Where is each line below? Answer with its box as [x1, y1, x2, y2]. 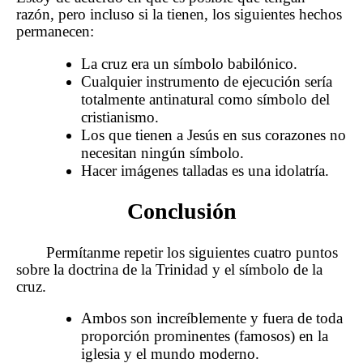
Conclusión [126, 199, 237, 224]
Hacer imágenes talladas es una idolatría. [81, 162, 329, 180]
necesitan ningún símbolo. [81, 144, 244, 162]
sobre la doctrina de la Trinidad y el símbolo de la [16, 260, 322, 278]
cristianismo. [81, 109, 159, 126]
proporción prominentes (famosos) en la [81, 327, 328, 345]
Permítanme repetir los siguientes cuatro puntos [46, 243, 339, 261]
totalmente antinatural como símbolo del [81, 91, 330, 109]
